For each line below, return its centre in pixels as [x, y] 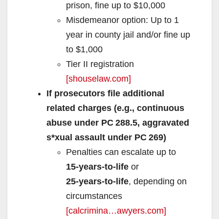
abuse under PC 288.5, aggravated [118, 122]
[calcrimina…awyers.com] [116, 210]
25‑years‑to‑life [97, 181]
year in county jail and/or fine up [128, 34]
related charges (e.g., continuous [115, 108]
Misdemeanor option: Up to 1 [122, 20]
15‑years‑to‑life [97, 166]
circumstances [94, 196]
